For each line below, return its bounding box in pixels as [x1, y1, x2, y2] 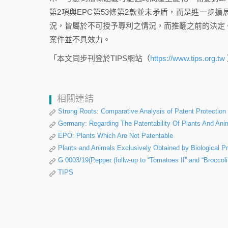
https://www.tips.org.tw [150, 54, 227, 63]
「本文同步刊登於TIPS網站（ [49, 54, 150, 63]
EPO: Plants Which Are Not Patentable [58, 131, 173, 139]
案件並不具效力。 [49, 35, 110, 44]
